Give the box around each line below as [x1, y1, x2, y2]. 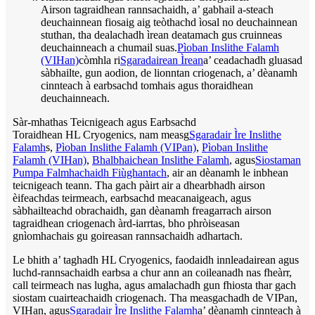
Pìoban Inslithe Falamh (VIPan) [56, 141, 196, 153]
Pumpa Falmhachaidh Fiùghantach [13, 166, 167, 179]
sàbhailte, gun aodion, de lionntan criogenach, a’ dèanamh [41, 66, 297, 79]
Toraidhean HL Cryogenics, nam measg [13, 128, 189, 141]
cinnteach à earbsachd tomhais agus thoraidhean [41, 79, 253, 91]
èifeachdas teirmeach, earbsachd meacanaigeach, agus [13, 191, 251, 204]
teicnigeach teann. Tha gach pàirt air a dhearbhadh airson [13, 179, 265, 191]
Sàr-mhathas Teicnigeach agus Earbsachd [13, 115, 196, 128]
